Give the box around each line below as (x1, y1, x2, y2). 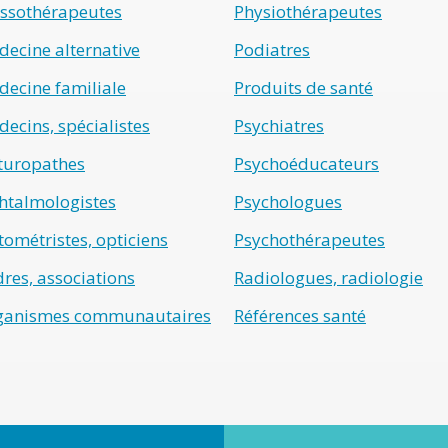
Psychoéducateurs (234, 152, 379, 175)
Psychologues (234, 190, 342, 213)
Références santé (234, 304, 366, 327)
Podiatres (234, 38, 310, 61)
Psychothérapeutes (234, 228, 385, 251)
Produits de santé (234, 76, 373, 99)
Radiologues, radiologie (234, 266, 423, 289)
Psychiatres (234, 114, 324, 137)
